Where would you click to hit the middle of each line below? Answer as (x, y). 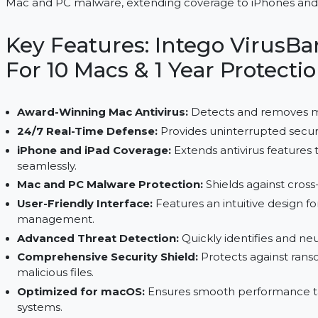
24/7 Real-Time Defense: (119, 189)
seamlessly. (74, 226)
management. (84, 284)
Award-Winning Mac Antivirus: (136, 169)
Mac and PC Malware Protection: (142, 246)
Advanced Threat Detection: (129, 304)
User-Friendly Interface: (115, 267)
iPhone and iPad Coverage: (127, 209)
